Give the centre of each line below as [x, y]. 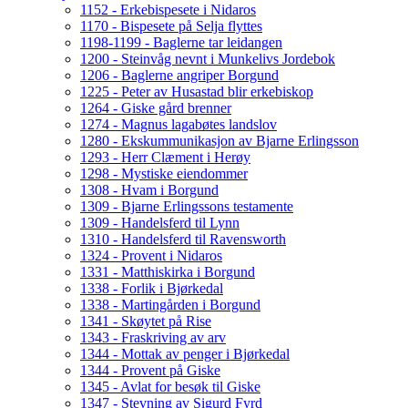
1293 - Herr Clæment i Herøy [165, 158]
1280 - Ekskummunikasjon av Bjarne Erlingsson [219, 141]
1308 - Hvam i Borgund [149, 190]
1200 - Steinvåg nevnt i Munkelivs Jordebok [208, 59]
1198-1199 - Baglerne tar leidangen [181, 43]
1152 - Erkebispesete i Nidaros [168, 10]
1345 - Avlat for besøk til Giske [170, 387]
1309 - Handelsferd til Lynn [160, 223]
